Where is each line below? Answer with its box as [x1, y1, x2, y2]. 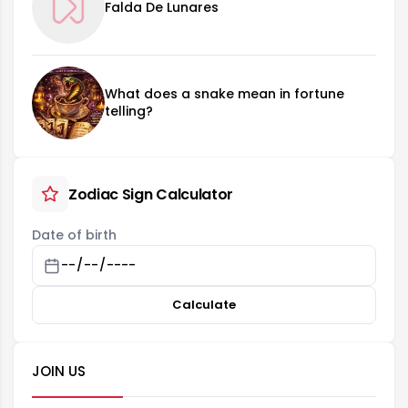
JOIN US [32, 362, 86, 382]
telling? [105, 102, 153, 121]
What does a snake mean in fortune [105, 85, 344, 104]
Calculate [172, 296, 236, 314]
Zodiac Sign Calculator [68, 183, 233, 205]
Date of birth [32, 226, 117, 245]
